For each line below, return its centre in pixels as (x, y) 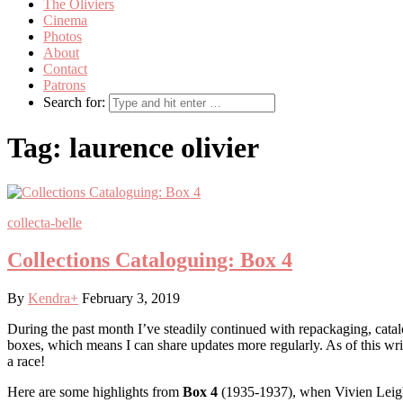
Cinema (65, 20)
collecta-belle (45, 222)
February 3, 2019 (131, 299)
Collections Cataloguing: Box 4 (150, 260)
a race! (26, 362)
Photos (63, 36)
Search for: (74, 102)
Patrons (64, 85)
